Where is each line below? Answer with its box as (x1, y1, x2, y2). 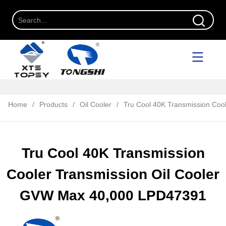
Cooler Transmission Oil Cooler (7, 166, 219, 182)
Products (39, 100, 68, 109)
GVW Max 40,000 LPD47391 (20, 187, 206, 203)
